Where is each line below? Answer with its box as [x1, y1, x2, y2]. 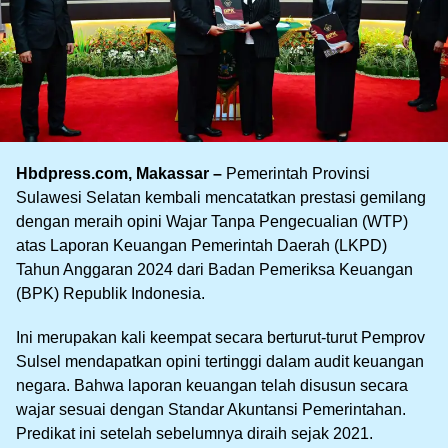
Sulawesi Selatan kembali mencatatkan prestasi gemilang [16, 188, 426, 206]
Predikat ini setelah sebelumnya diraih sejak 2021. [16, 424, 373, 442]
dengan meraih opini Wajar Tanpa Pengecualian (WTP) [16, 212, 408, 230]
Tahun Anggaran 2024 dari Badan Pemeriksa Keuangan [16, 260, 413, 278]
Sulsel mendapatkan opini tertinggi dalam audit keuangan [16, 352, 424, 370]
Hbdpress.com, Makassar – [16, 164, 222, 182]
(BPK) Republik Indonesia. [16, 284, 205, 302]
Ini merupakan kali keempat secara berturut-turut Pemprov [16, 328, 425, 346]
